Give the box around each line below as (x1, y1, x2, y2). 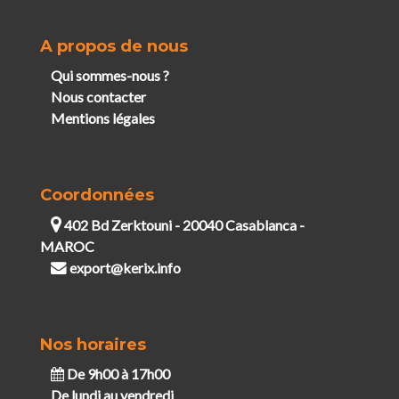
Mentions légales (50, 109, 155, 126)
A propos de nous (39, 36, 188, 56)
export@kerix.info (69, 258, 181, 276)
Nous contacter (50, 87, 146, 105)
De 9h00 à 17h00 (63, 364, 170, 382)
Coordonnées (39, 184, 154, 205)
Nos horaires (39, 334, 146, 354)
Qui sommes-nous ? (50, 66, 169, 84)
